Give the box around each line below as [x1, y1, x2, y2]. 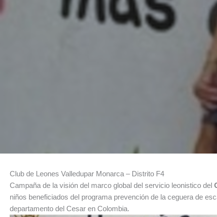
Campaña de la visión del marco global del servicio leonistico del [10, 181, 214, 189]
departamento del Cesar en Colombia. [10, 204, 129, 213]
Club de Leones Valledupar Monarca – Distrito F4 [10, 170, 164, 178]
